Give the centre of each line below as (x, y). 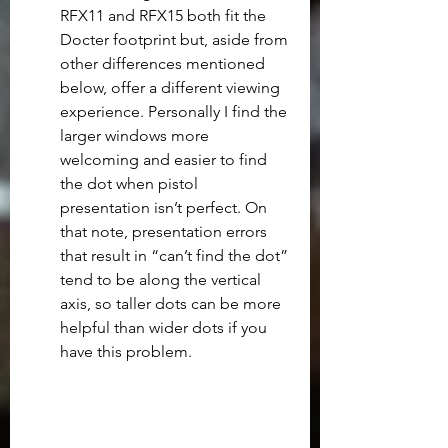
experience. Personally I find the (175, 111)
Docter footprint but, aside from (176, 39)
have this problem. (126, 351)
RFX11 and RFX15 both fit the (165, 15)
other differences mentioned (164, 63)
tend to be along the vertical (162, 279)
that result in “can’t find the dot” (176, 255)
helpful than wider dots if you (165, 327)
